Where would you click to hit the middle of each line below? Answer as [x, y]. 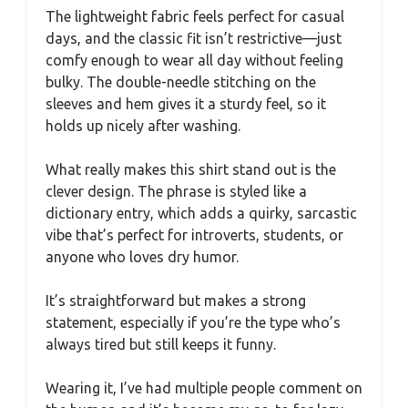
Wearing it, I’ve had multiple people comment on [204, 388]
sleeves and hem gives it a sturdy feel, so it [186, 103]
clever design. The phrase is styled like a [176, 191]
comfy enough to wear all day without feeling [194, 60]
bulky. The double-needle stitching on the [181, 82]
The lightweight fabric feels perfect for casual [195, 16]
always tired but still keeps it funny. [161, 344]
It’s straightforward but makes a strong [176, 300]
